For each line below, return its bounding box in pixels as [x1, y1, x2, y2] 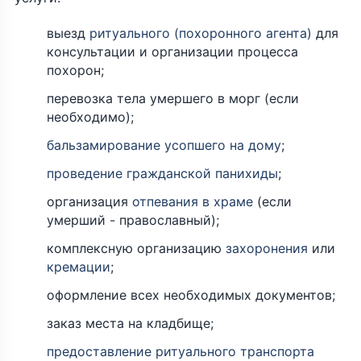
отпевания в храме [132, 193, 253, 210]
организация [47, 193, 132, 210]
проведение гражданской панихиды [47, 165, 278, 182]
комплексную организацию [47, 240, 226, 257]
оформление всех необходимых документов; [47, 287, 335, 304]
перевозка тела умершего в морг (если [47, 90, 299, 107]
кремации [47, 259, 110, 276]
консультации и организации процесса [47, 44, 298, 60]
